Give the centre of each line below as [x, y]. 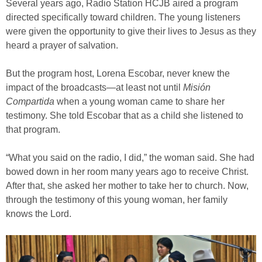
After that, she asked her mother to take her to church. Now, [127, 186]
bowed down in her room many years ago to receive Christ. [127, 172]
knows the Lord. [39, 214]
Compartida [30, 102]
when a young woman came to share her [139, 102]
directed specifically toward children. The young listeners [123, 18]
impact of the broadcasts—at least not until [94, 88]
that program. [33, 130]
